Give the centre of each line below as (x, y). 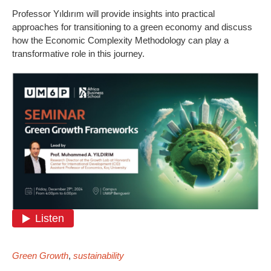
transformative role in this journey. (78, 53)
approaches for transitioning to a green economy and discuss (132, 27)
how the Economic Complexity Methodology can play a (120, 40)
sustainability (99, 256)
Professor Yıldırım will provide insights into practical (113, 13)
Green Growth (40, 256)
